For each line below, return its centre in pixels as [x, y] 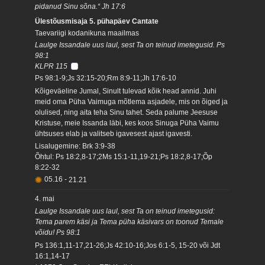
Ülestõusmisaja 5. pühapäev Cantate [97, 22]
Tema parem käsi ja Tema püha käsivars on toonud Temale [130, 222]
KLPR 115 [51, 66]
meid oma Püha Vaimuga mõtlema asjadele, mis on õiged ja [132, 101]
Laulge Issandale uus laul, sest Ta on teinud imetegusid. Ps [130, 45]
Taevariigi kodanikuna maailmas [87, 33]
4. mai [45, 198]
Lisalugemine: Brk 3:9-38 [75, 146]
